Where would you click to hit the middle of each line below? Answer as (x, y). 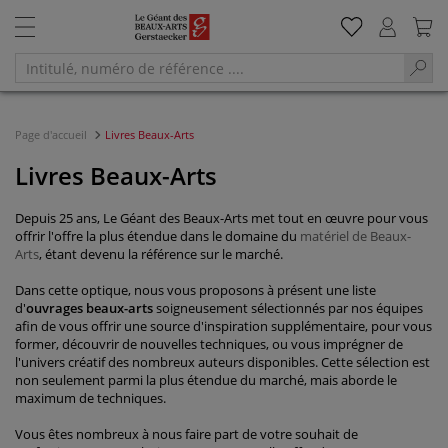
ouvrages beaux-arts (89, 308)
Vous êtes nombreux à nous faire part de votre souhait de (186, 434)
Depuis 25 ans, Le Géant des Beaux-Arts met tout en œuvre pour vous (221, 218)
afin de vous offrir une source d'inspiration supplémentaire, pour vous (223, 326)
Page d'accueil (52, 134)
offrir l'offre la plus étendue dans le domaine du (157, 236)
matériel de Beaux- (355, 236)
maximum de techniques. (90, 398)
